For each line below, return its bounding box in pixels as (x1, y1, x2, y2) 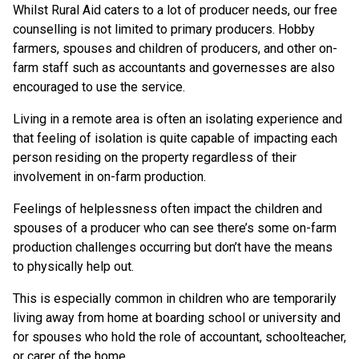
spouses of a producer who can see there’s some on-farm (13, 220, 337, 236)
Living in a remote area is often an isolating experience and (13, 111, 342, 127)
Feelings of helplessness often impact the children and (13, 201, 322, 217)
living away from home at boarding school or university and (13, 310, 341, 326)
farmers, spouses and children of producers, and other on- (13, 41, 337, 57)
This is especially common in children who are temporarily (13, 291, 337, 307)
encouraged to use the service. (13, 79, 188, 95)
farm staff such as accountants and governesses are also (13, 60, 335, 76)
